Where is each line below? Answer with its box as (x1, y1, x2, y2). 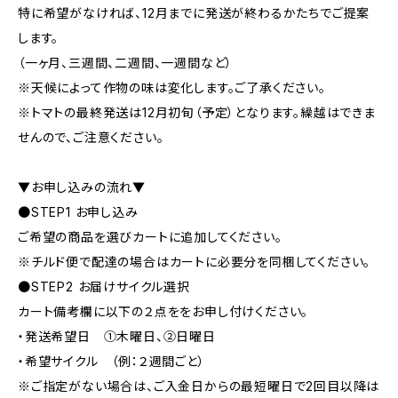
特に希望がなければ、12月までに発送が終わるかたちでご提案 (18, 5, 370, 20)
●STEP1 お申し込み (18, 204, 139, 219)
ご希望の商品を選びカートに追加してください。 (18, 229, 283, 244)
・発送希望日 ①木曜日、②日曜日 (18, 329, 216, 344)
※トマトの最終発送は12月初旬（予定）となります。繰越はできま (18, 105, 376, 120)
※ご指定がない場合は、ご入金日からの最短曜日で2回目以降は (18, 378, 380, 394)
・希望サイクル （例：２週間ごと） (18, 354, 205, 369)
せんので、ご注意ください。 (18, 130, 164, 145)
